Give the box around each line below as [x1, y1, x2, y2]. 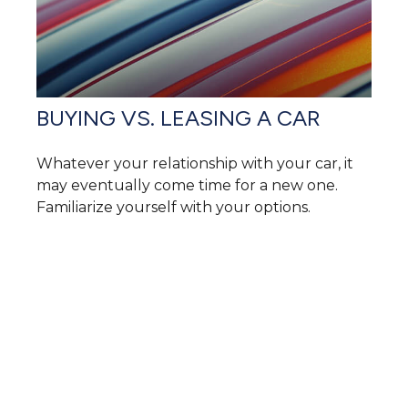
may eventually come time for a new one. [36, 176, 338, 194]
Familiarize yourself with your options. [36, 198, 311, 216]
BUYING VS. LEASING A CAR [36, 104, 321, 131]
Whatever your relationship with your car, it [36, 154, 353, 172]
